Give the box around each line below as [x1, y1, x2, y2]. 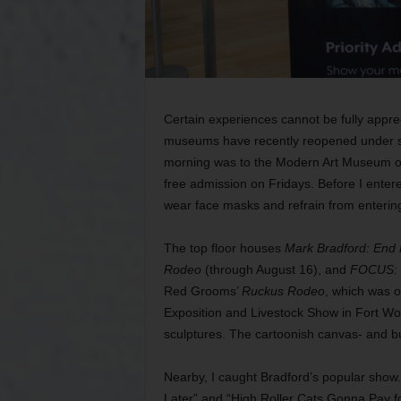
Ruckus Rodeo [241, 284, 325, 298]
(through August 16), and [200, 262, 350, 277]
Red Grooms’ [163, 284, 242, 298]
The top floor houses [163, 241, 285, 255]
